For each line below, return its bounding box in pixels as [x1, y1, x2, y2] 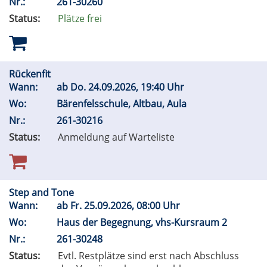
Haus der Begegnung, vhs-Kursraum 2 [57, 216, 229, 229]
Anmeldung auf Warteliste [58, 131, 175, 144]
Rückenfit [9, 67, 53, 81]
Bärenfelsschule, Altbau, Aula [57, 97, 189, 111]
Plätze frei [58, 12, 102, 26]
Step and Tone [9, 186, 76, 200]
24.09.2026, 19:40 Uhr [86, 80, 189, 94]
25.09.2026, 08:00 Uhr [82, 199, 185, 213]
